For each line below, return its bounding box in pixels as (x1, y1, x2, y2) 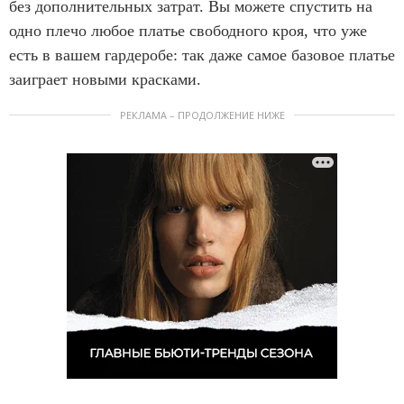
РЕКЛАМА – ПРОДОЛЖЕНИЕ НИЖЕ (119, 108, 285, 123)
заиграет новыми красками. (9, 70, 201, 89)
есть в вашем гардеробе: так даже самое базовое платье (9, 46, 395, 65)
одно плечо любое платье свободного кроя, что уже (9, 22, 367, 41)
